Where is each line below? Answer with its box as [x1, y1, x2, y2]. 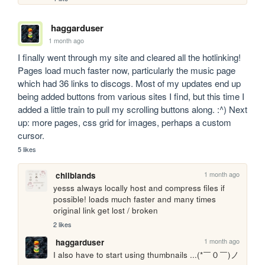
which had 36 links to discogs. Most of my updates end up [18, 77, 241, 90]
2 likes [53, 219, 72, 229]
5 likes [18, 144, 37, 154]
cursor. [18, 129, 45, 142]
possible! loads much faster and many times [53, 193, 216, 205]
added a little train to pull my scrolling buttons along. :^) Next [18, 103, 248, 116]
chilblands [55, 170, 96, 182]
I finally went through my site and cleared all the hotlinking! [18, 51, 241, 64]
